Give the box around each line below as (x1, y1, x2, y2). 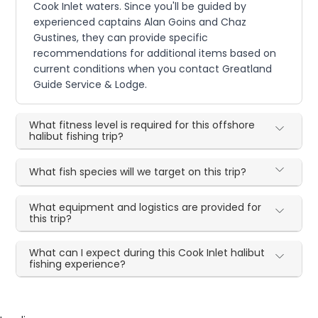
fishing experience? (29, 257, 126, 272)
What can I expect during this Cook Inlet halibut (29, 246, 265, 261)
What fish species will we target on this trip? (29, 165, 247, 180)
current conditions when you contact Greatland (33, 62, 273, 77)
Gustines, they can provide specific (33, 31, 209, 45)
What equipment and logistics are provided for (29, 200, 262, 215)
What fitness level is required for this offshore (29, 118, 256, 133)
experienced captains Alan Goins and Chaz (33, 15, 247, 30)
